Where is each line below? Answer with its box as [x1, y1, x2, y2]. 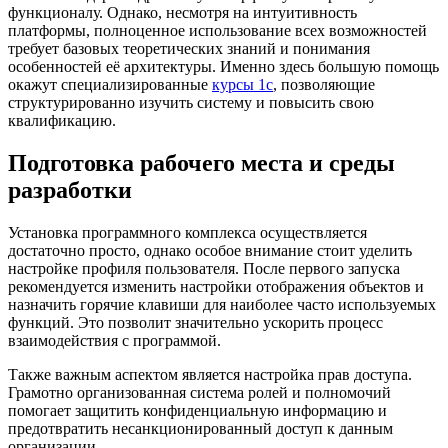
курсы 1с [212, 75, 273, 93]
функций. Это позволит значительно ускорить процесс [8, 313, 383, 331]
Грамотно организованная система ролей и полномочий [8, 383, 391, 401]
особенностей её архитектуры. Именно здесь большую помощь [8, 57, 439, 75]
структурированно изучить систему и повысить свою [8, 93, 374, 111]
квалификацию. [8, 111, 116, 129]
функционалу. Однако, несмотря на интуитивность [8, 3, 357, 21]
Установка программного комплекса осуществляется [8, 223, 367, 241]
